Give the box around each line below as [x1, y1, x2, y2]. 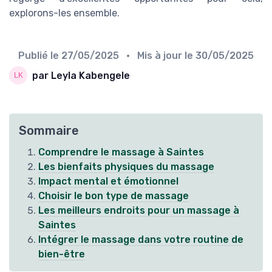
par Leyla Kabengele [32, 69, 130, 81]
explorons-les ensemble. [9, 7, 120, 19]
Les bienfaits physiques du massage [38, 161, 214, 173]
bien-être [38, 248, 85, 260]
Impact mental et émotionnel [38, 175, 178, 188]
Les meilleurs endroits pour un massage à [38, 205, 239, 217]
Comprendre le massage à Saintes [38, 146, 204, 158]
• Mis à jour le [121, 50, 195, 62]
